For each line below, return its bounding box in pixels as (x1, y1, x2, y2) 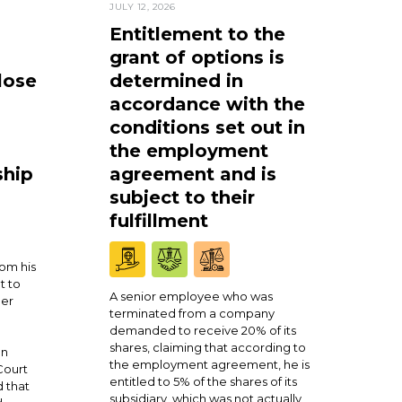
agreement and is (109, 163, 277, 185)
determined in (109, 70, 244, 92)
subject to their (109, 187, 256, 208)
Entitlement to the (109, 23, 286, 45)
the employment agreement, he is (109, 357, 310, 371)
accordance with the (109, 93, 306, 115)
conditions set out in (109, 117, 306, 138)
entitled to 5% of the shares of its (109, 374, 298, 389)
